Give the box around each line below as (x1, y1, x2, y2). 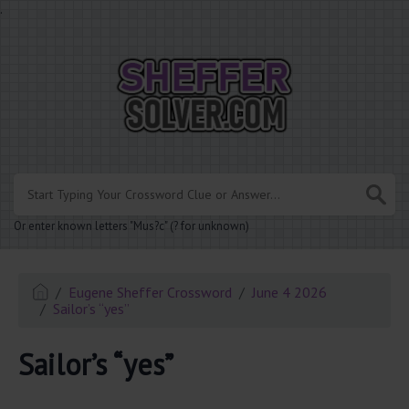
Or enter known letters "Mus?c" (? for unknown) (14, 218, 249, 235)
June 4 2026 (252, 283, 328, 302)
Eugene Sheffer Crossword (68, 283, 233, 302)
